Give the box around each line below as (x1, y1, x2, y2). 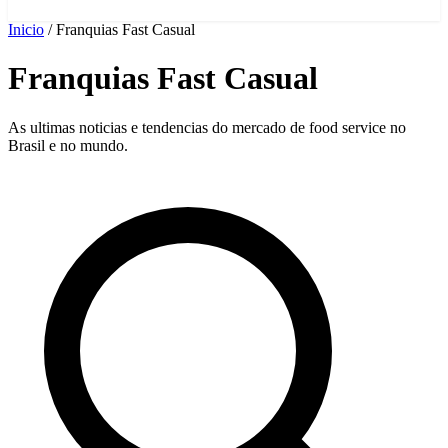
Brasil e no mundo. (8, 136, 128, 154)
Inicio (8, 21, 44, 38)
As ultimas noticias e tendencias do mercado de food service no (8, 118, 406, 136)
